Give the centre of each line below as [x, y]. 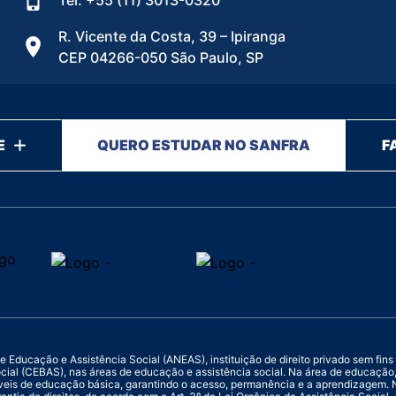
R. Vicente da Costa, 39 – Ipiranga [172, 36]
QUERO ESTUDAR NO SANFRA [204, 145]
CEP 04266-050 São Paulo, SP [161, 57]
